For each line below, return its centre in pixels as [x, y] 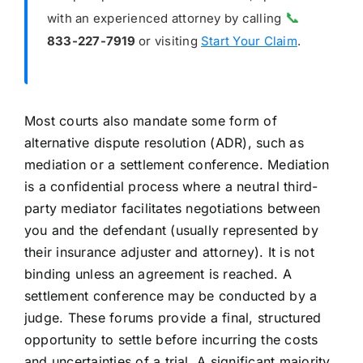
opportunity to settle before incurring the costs [171, 340]
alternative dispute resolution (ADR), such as [164, 143]
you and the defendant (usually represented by [171, 231]
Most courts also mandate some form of [150, 121]
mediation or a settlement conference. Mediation [177, 165]
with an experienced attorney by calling [166, 19]
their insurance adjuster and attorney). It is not [169, 252]
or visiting [168, 41]
